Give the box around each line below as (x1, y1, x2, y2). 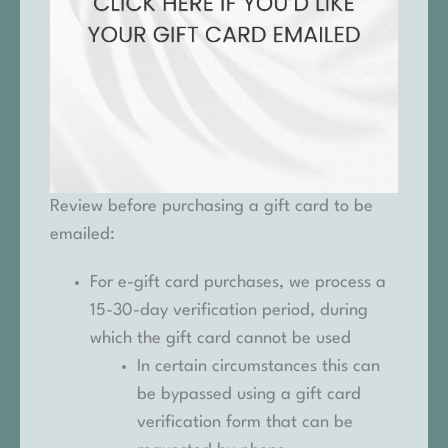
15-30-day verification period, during (90, 301, 368, 319)
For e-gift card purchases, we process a (90, 273, 386, 291)
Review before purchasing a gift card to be (50, 197, 373, 215)
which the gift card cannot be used (90, 329, 351, 347)
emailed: (50, 225, 115, 243)
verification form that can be (137, 413, 354, 431)
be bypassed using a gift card (137, 385, 362, 403)
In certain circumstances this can (137, 357, 381, 375)
